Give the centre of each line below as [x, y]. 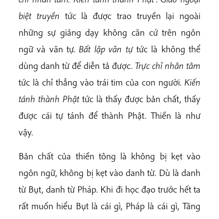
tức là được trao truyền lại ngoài [132, 15]
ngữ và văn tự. [49, 49]
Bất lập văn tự [106, 49]
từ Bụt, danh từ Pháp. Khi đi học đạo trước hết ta [109, 189]
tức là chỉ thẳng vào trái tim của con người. [101, 82]
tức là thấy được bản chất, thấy [140, 99]
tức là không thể [167, 49]
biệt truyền [42, 15]
